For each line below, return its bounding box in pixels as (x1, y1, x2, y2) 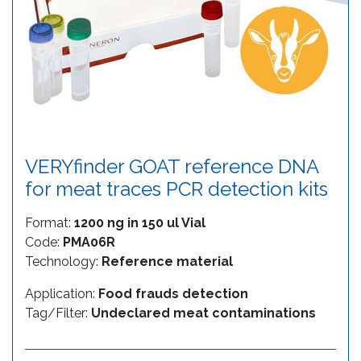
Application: (25, 285, 98, 301)
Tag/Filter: (25, 305, 91, 321)
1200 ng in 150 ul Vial (74, 214, 205, 230)
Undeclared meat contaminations (91, 305, 316, 321)
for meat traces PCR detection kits (25, 176, 328, 201)
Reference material (102, 253, 233, 269)
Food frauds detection (98, 285, 248, 301)
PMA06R (63, 234, 115, 250)
